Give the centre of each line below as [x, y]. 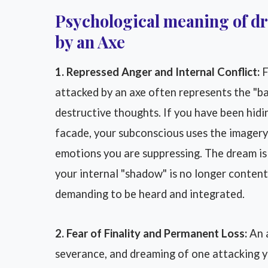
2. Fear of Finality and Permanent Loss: [151, 234]
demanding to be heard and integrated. [150, 194]
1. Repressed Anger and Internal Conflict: [157, 72]
